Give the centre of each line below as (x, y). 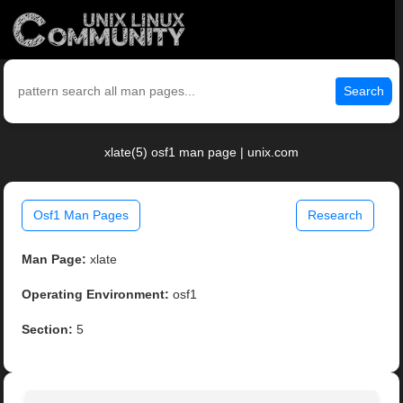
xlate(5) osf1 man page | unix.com (201, 152)
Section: (48, 330)
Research (335, 215)
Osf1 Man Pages (81, 215)
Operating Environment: (96, 295)
